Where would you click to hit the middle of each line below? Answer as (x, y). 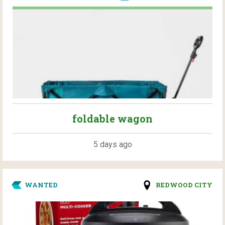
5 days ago (113, 145)
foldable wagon (113, 119)
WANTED (41, 185)
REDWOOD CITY (184, 185)
